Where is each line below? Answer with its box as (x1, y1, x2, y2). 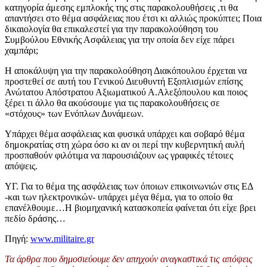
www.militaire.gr (30, 233, 94, 244)
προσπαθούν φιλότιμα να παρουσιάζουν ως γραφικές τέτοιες (5, 150, 233, 160)
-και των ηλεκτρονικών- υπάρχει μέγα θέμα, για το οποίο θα (5, 191, 232, 202)
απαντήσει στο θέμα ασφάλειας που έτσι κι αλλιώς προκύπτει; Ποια (5, 13, 262, 23)
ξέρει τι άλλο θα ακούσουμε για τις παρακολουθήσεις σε (5, 97, 220, 108)
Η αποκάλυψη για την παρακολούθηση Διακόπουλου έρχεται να (5, 65, 247, 76)
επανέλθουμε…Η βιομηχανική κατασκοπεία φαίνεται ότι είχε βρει (5, 202, 256, 213)
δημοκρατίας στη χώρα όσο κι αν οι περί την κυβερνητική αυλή (5, 139, 244, 150)
